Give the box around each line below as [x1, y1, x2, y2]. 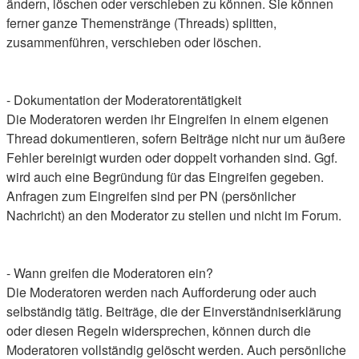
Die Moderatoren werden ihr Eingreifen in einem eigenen [6, 110, 329, 128]
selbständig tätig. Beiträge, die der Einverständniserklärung [6, 302, 341, 321]
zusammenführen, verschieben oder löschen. [6, 33, 261, 51]
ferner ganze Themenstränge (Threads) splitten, [6, 14, 276, 32]
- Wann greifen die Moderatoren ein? [6, 264, 213, 282]
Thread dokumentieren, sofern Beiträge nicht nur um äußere [6, 129, 345, 147]
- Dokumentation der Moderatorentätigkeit [6, 91, 241, 109]
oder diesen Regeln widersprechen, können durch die [6, 321, 311, 340]
